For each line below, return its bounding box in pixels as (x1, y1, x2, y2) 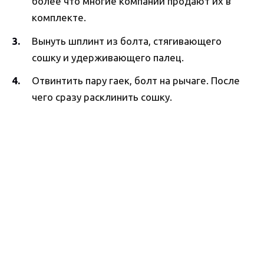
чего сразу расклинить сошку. (32, 91, 172, 103)
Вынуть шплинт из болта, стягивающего (32, 35, 222, 47)
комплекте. (32, 11, 86, 23)
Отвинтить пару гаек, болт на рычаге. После (32, 75, 240, 87)
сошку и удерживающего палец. (32, 51, 184, 63)
